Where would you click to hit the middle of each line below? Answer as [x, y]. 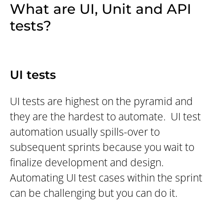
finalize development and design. [87, 163]
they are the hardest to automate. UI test [105, 117]
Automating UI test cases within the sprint [106, 178]
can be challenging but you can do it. [94, 193]
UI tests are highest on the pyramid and [101, 101]
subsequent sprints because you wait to [102, 147]
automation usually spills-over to [85, 132]
